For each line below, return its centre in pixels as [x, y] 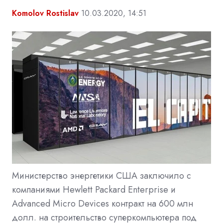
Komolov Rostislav [45, 13]
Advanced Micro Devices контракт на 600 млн [103, 203]
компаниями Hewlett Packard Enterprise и [94, 189]
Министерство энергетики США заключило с [102, 175]
